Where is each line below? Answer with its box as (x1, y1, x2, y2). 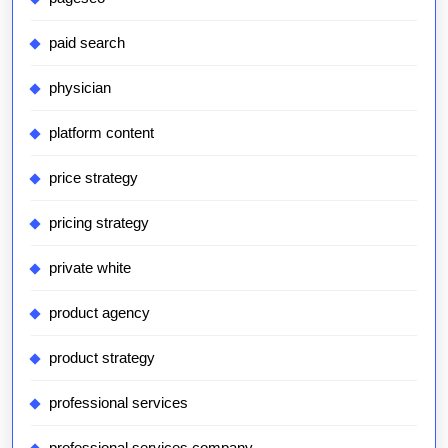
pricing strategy (49, 214, 149, 232)
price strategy (49, 169, 138, 187)
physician (49, 79, 111, 97)
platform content (49, 124, 154, 142)
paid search (49, 34, 125, 52)
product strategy (49, 349, 155, 367)
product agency (49, 304, 150, 322)
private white (49, 259, 131, 277)
